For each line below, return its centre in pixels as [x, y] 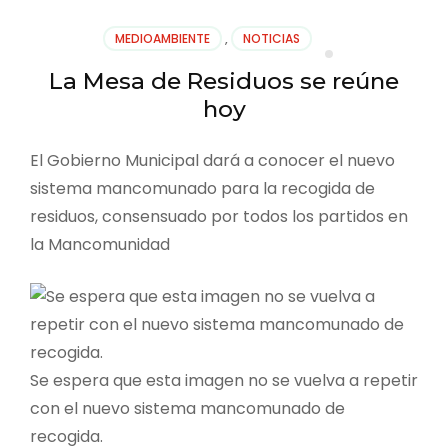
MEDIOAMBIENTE [162, 38]
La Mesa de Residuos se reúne [224, 80]
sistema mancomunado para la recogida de [202, 188]
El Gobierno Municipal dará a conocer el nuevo [212, 160]
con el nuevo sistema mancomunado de [187, 408]
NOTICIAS [271, 38]
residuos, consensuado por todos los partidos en [219, 216]
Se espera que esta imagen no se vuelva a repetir [224, 380]
